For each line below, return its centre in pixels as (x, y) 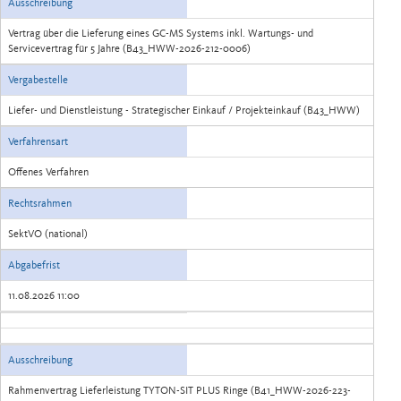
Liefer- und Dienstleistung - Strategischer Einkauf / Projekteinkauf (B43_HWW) (184, 110)
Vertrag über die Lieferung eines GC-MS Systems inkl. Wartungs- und (161, 33)
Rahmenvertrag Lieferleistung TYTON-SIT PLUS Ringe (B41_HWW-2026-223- (179, 390)
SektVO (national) (48, 234)
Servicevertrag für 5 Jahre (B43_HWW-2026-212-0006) (129, 48)
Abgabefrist (34, 265)
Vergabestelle (38, 80)
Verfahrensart (38, 141)
